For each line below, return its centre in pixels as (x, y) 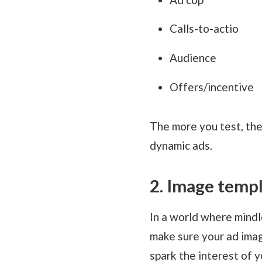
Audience (193, 58)
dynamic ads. (181, 146)
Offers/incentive (211, 87)
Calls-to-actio (204, 29)
